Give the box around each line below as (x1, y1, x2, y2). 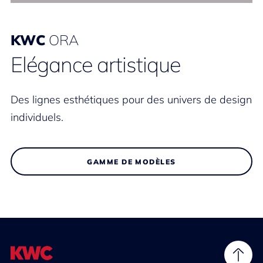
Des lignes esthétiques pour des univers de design (11, 93, 252, 106)
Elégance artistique (11, 51, 180, 77)
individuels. (11, 110, 63, 124)
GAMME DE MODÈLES (87, 157, 176, 166)
